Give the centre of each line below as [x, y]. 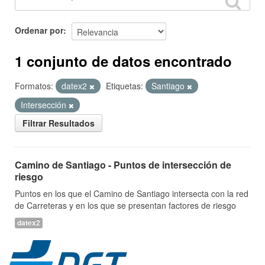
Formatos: [34, 86]
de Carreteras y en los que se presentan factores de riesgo [125, 205]
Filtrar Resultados [59, 123]
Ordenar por [39, 30]
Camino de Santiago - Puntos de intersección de [123, 165]
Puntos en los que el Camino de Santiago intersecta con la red [132, 193]
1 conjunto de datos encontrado [123, 61]
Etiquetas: [125, 86]
